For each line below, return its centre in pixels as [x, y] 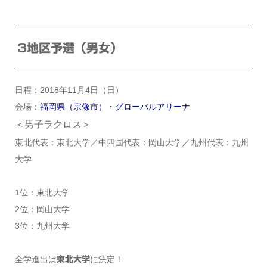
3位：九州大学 [42, 226]
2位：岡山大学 [42, 209]
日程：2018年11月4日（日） [69, 90]
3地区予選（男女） [69, 48]
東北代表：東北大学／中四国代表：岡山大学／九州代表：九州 [131, 143]
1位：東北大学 [42, 193]
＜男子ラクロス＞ [53, 125]
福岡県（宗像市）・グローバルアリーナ [115, 107]
